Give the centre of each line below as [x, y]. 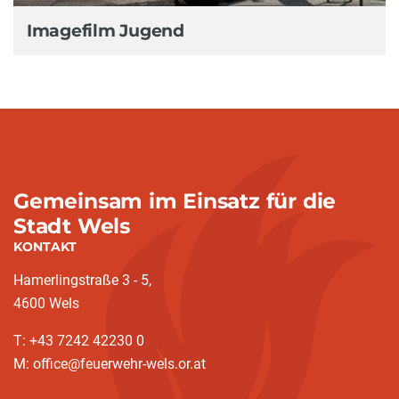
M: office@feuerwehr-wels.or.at [110, 364]
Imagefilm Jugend [106, 30]
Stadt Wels [72, 226]
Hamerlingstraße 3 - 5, [82, 280]
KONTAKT [45, 247]
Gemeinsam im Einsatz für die [175, 201]
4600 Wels [46, 303]
